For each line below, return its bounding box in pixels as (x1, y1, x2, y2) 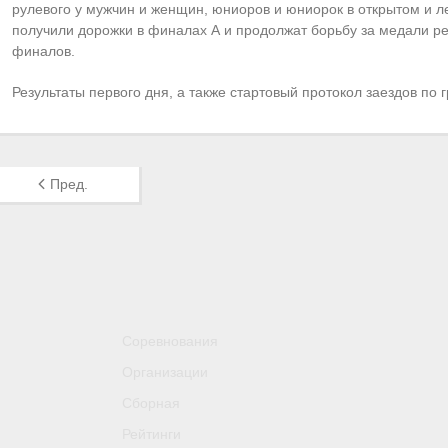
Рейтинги (121, 425, 181, 442)
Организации (121, 363, 208, 380)
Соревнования (121, 332, 218, 349)
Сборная (121, 394, 180, 411)
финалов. (11, 42, 75, 59)
